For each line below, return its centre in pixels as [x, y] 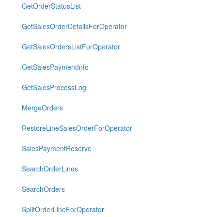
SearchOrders [43, 189]
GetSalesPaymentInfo [55, 67]
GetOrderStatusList [51, 6]
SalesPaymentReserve [57, 148]
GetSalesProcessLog [54, 87]
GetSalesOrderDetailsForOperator [74, 26]
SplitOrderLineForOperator [63, 209]
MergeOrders [42, 108]
